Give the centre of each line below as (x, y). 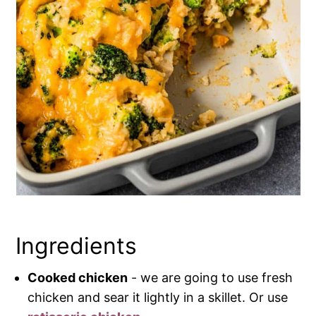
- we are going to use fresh (211, 278)
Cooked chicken (78, 278)
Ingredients (77, 246)
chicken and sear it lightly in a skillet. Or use (158, 298)
